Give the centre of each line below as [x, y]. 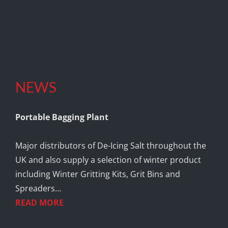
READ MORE [39, 202]
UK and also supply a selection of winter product [108, 160]
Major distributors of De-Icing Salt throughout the [110, 145]
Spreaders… [38, 188]
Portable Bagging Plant [62, 117]
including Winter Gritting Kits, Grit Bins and [97, 174]
